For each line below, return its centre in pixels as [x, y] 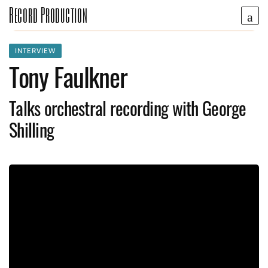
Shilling [32, 130]
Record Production [48, 15]
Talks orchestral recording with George [128, 108]
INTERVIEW [35, 51]
